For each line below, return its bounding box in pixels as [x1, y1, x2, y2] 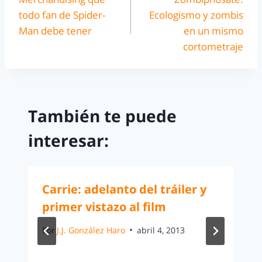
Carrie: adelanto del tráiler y [42, 181, 206, 197]
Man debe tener [19, 24, 92, 38]
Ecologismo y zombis [149, 8, 243, 22]
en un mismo [184, 24, 243, 38]
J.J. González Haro [57, 224, 126, 236]
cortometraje [183, 40, 243, 54]
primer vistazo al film [42, 198, 166, 215]
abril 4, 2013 [137, 224, 185, 236]
